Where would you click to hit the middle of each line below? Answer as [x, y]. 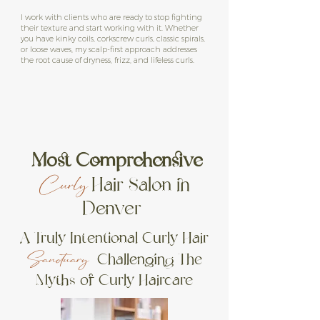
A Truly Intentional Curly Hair [114, 238]
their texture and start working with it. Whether [110, 28]
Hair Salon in [140, 185]
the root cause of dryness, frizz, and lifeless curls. [107, 60]
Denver [114, 209]
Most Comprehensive [114, 161]
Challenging [133, 260]
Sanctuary [57, 259]
